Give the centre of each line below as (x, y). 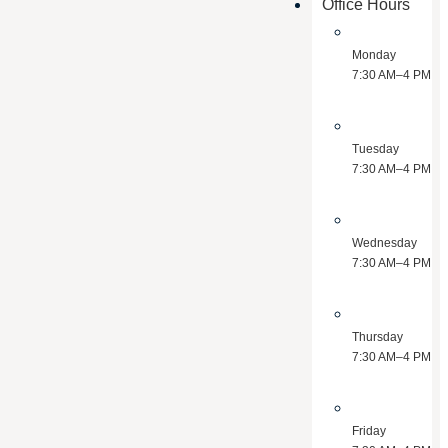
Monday (374, 55)
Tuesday (376, 149)
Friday (369, 431)
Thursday (378, 337)
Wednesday (385, 243)
